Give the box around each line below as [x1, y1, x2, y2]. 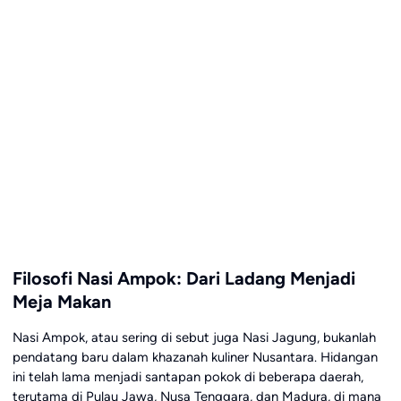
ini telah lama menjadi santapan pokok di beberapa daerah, [12, 369, 363, 386]
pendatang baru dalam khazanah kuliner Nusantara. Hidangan [12, 349, 378, 366]
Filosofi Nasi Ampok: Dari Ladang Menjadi [12, 267, 355, 289]
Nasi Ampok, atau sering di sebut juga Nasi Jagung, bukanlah [12, 329, 376, 346]
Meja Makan [12, 290, 111, 312]
